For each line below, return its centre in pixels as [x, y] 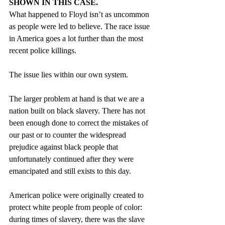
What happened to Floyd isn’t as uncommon [80, 14]
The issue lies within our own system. [69, 74]
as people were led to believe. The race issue [80, 26]
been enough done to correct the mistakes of [80, 123]
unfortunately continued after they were [72, 159]
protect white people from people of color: [77, 207]
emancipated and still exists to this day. [71, 171]
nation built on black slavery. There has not [78, 110]
